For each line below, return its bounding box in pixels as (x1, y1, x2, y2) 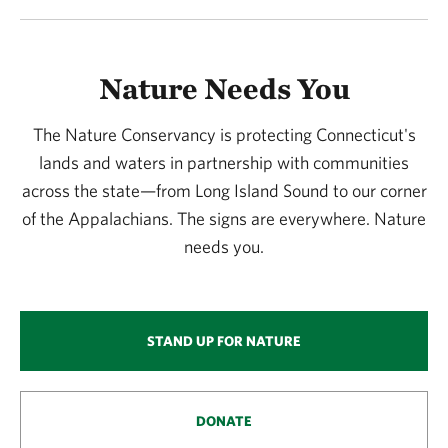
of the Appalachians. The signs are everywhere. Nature (22, 208, 426, 230)
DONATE (196, 413, 252, 430)
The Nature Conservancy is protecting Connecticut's (32, 124, 416, 146)
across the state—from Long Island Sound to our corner (21, 180, 427, 202)
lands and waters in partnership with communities (39, 152, 409, 174)
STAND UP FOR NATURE (147, 333, 301, 350)
